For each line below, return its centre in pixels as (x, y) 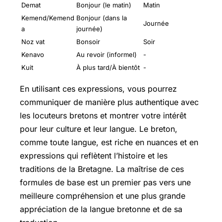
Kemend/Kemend (48, 18)
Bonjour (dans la (102, 18)
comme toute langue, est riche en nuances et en (109, 142)
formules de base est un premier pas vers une (105, 183)
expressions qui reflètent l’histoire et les (94, 156)
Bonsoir (88, 42)
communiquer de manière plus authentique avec (109, 102)
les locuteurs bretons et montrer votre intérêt (103, 116)
